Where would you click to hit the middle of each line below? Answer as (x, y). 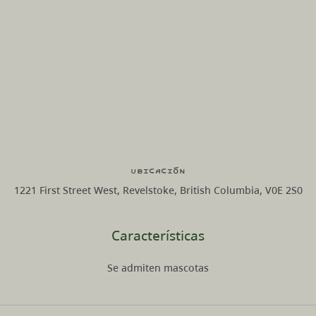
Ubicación (158, 170)
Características (158, 235)
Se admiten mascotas (158, 267)
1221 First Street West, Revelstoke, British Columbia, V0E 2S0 (158, 190)
